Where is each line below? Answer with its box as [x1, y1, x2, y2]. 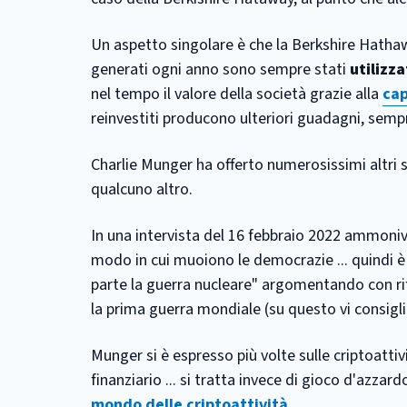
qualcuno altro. [91, 178, 193, 201]
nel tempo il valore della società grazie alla [91, 83, 382, 105]
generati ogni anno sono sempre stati [91, 58, 350, 81]
